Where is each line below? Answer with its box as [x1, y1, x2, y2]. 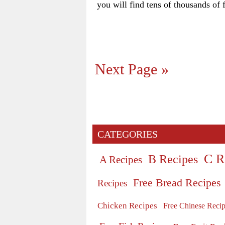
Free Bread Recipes [133, 176, 221, 189]
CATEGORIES [97, 128, 158, 140]
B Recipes [148, 152, 198, 166]
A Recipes [99, 153, 142, 166]
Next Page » [95, 60, 169, 78]
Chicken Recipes [97, 200, 157, 210]
